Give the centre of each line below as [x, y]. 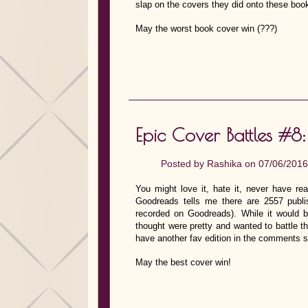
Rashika [224, 164]
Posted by [184, 164]
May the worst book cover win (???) [206, 29]
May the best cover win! [183, 262]
